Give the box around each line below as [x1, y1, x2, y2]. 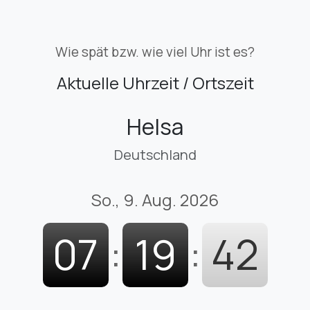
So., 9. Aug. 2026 [91, 188, 219, 211]
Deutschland [113, 145, 197, 164]
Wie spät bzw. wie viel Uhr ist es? [55, 42, 255, 61]
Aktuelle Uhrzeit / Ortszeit [56, 71, 254, 94]
